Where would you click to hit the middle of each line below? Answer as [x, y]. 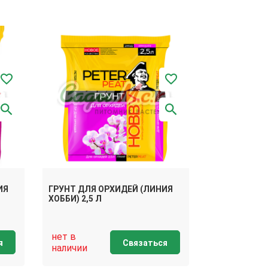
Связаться [145, 243]
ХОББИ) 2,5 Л [75, 198]
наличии [69, 248]
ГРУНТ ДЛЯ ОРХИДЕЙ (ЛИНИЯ [111, 189]
